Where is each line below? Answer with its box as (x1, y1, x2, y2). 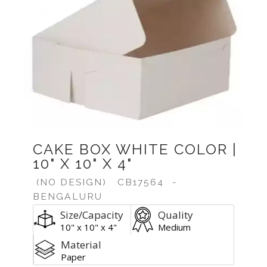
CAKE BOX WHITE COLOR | (33, 141, 237, 158)
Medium (158, 221, 191, 233)
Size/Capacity (60, 208, 123, 222)
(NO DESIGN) (33, 176, 110, 188)
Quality (158, 208, 193, 222)
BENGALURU (33, 191, 103, 202)
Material (61, 238, 101, 252)
